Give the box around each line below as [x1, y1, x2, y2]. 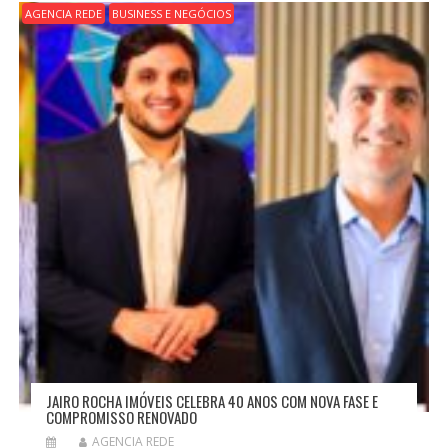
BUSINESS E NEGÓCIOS [111, 6, 231, 22]
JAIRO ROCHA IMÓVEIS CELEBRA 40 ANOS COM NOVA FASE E [45, 390, 378, 413]
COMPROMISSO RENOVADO [45, 406, 197, 429]
